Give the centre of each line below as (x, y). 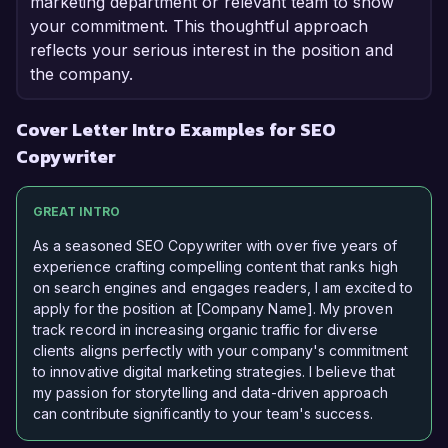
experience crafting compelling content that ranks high (215, 267)
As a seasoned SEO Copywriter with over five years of (215, 246)
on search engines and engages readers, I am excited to (223, 288)
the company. (81, 74)
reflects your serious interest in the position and (211, 50)
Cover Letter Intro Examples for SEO (176, 130)
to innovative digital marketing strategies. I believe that (214, 372)
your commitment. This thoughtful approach (199, 26)
